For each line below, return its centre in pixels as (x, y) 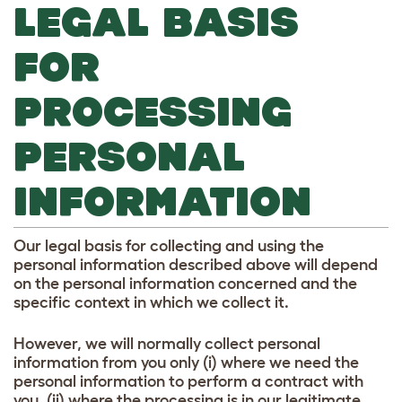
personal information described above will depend (196, 264)
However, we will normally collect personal (167, 343)
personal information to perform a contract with (188, 381)
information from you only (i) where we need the (186, 362)
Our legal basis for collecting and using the (169, 245)
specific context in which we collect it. (151, 302)
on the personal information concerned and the (185, 283)
